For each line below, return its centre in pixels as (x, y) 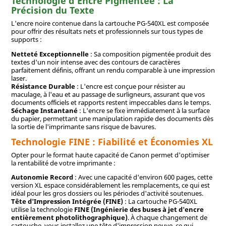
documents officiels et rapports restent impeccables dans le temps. (111, 102)
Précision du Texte (52, 10)
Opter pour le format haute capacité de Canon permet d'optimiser (110, 155)
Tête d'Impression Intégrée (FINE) (67, 202)
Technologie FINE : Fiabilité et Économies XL (112, 142)
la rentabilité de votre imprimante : (63, 163)
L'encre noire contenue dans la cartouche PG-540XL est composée (110, 23)
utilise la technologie (42, 210)
